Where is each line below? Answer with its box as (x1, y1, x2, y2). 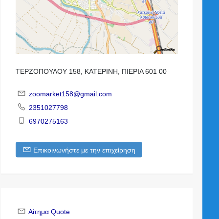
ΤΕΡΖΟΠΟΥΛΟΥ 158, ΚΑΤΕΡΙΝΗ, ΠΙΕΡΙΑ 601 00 (16, 67, 167, 76)
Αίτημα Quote (28, 208, 70, 216)
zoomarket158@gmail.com (29, 89, 112, 98)
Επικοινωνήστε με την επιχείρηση (33, 146, 136, 154)
